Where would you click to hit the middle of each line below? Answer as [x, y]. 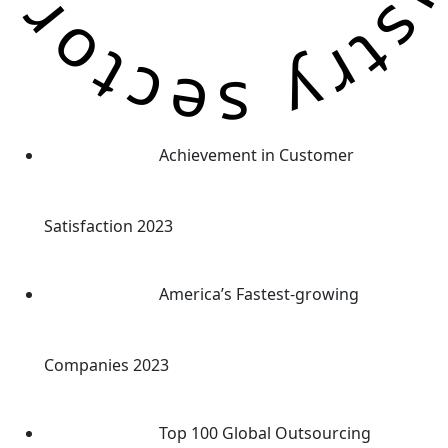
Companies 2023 [106, 365]
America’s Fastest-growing [259, 293]
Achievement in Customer [256, 154]
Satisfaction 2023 [108, 226]
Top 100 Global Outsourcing [265, 432]
